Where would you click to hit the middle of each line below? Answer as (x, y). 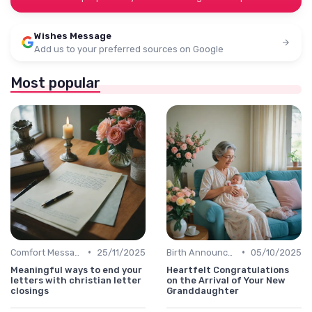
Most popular (55, 83)
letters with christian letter (76, 280)
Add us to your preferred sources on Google (129, 49)
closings (30, 290)
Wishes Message (73, 36)
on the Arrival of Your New (226, 280)
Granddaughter (203, 290)
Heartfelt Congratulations (228, 270)
